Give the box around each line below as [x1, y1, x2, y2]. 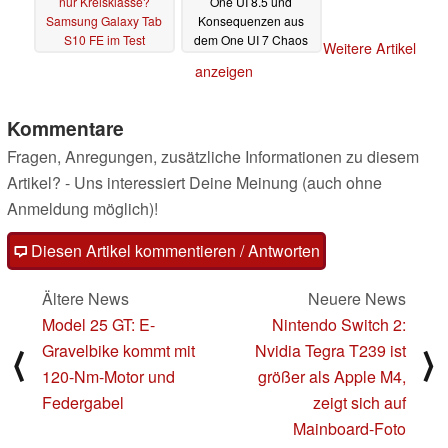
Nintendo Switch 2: [272, 313, 406, 337]
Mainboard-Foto [293, 417, 406, 441]
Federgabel [42, 391, 124, 415]
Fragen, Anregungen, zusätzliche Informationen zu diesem [7, 145, 419, 169]
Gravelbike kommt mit [42, 339, 195, 363]
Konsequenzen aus [198, 12, 304, 30]
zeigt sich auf [313, 391, 406, 415]
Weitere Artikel [322, 38, 416, 59]
